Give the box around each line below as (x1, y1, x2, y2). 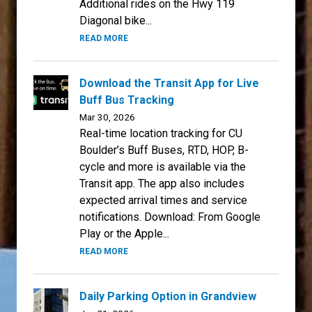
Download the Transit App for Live (79, 76, 259, 90)
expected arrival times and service (79, 193, 247, 207)
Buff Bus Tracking (79, 93, 174, 107)
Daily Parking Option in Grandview (79, 289, 256, 303)
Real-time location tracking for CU (79, 126, 242, 140)
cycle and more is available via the (79, 159, 246, 173)
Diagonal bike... (79, 13, 152, 27)
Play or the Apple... (79, 226, 169, 240)
